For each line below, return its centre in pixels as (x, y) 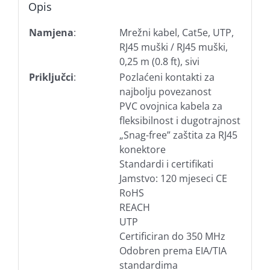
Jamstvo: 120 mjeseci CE (173, 178)
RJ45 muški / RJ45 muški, (173, 47)
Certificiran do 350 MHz (172, 236)
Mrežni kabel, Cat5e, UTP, (176, 32)
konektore (142, 149)
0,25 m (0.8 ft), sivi (159, 61)
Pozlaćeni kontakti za (167, 77)
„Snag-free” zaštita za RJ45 (178, 135)
